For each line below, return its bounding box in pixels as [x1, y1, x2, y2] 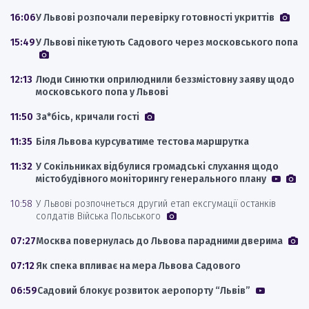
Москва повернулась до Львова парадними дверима [36, 235, 285, 247]
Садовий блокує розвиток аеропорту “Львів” [37, 284, 252, 297]
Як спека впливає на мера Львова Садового [36, 259, 241, 272]
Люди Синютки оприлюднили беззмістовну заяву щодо [36, 73, 295, 86]
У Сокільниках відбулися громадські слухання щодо [36, 160, 279, 172]
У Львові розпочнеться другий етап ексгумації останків [36, 197, 276, 210]
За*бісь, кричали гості [36, 110, 141, 123]
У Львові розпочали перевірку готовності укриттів [36, 11, 277, 23]
